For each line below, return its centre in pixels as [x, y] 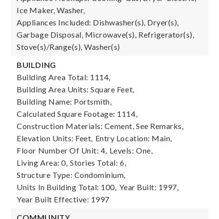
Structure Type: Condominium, [71, 175]
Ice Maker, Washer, [51, 10]
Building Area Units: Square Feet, [76, 89]
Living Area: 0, [42, 163]
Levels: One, [131, 150]
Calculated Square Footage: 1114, [77, 114]
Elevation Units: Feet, [55, 138]
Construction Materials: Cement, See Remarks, [100, 126]
